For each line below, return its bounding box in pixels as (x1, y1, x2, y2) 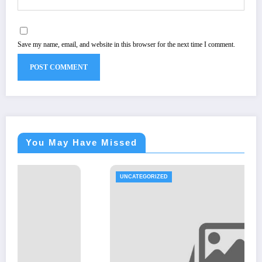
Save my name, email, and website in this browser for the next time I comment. (18, 40, 235, 49)
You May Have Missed (26, 137, 137, 148)
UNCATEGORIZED (37, 174, 85, 180)
